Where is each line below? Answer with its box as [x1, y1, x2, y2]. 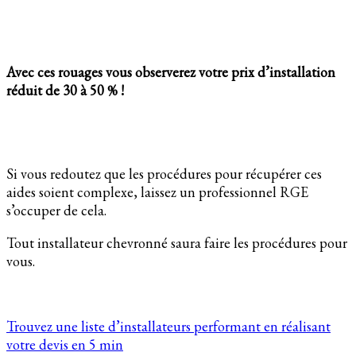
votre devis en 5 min [6, 335, 123, 354]
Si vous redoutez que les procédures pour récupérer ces [6, 164, 322, 184]
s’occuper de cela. [6, 201, 110, 220]
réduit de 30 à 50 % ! [6, 81, 124, 100]
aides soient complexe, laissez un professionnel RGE [6, 183, 308, 202]
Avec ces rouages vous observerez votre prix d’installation [6, 63, 335, 82]
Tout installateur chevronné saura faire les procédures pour [6, 234, 347, 253]
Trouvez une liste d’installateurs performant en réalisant [6, 317, 331, 336]
